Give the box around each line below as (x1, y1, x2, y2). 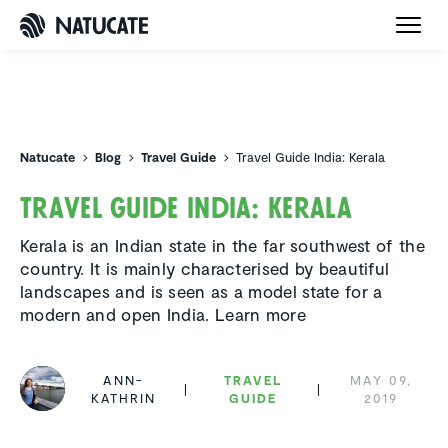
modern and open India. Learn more (20, 304, 306, 325)
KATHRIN (90, 389, 157, 406)
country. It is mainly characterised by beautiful (20, 258, 390, 279)
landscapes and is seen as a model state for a (20, 281, 383, 302)
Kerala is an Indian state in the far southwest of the (20, 235, 425, 256)
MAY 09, (350, 371, 412, 388)
